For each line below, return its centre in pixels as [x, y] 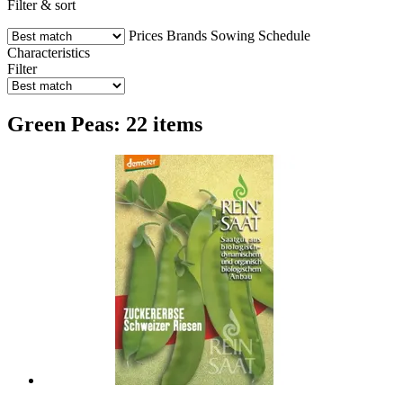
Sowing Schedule [260, 35]
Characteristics [49, 52]
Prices [146, 35]
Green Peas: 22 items [105, 124]
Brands [187, 35]
